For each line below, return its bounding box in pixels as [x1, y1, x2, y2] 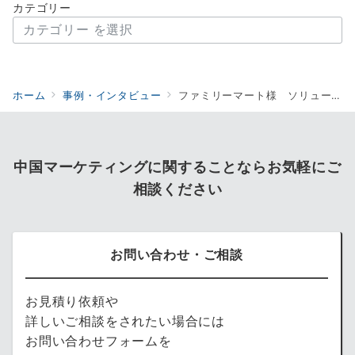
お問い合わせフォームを [25, 332, 172, 349]
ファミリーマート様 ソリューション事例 [178, 89, 332, 101]
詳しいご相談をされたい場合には [25, 312, 225, 329]
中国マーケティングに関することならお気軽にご [13, 158, 342, 175]
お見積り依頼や [25, 292, 119, 309]
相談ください [132, 180, 223, 197]
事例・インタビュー [63, 89, 162, 101]
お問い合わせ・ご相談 [110, 246, 243, 262]
